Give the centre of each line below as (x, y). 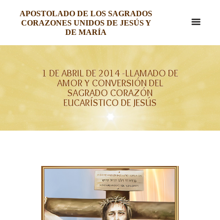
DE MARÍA (86, 32)
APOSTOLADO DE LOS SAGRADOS (86, 14)
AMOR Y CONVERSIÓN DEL (110, 83)
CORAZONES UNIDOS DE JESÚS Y (86, 23)
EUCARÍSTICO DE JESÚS (110, 102)
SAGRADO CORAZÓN (110, 93)
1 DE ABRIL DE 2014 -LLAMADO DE (110, 73)
